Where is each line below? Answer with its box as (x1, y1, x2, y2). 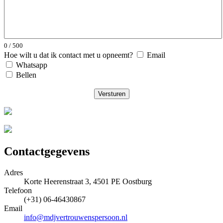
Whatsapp (16, 61, 47, 70)
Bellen (16, 71, 36, 80)
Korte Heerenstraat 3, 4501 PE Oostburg (24, 177, 152, 186)
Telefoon (4, 186, 32, 195)
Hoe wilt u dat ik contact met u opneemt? (4, 51, 133, 60)
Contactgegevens (4, 145, 90, 158)
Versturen (98, 90, 125, 98)
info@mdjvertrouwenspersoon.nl (24, 213, 127, 222)
